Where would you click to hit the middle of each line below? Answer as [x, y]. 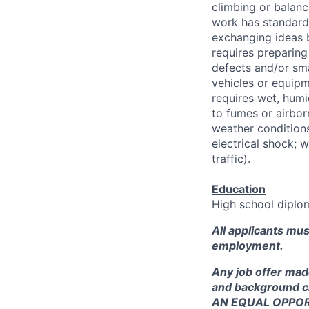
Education [239, 189]
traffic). [231, 158]
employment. [248, 245]
